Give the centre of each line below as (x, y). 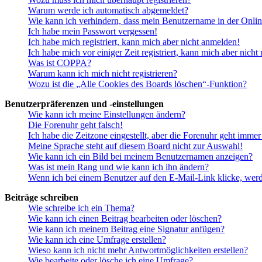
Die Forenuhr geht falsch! (75, 125)
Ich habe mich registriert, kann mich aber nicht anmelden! (134, 42)
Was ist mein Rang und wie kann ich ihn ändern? (118, 167)
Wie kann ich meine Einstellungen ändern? (107, 115)
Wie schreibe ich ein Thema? (81, 208)
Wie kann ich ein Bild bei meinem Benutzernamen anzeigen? (140, 157)
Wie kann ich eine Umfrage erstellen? (97, 240)
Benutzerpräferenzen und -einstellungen (84, 104)
